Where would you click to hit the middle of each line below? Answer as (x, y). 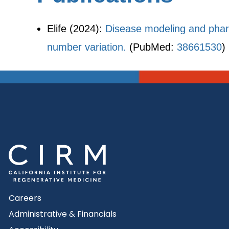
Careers (25, 198)
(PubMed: (152, 47)
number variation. (87, 47)
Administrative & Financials (63, 214)
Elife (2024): (76, 29)
